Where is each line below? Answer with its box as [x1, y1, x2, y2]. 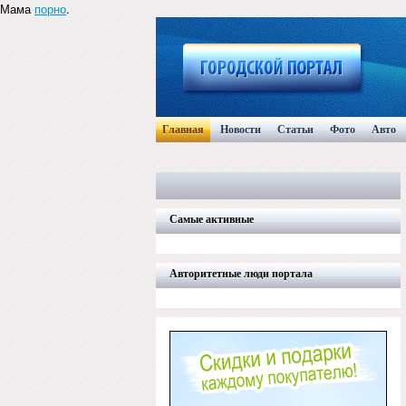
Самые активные [169, 213, 254, 226]
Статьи [277, 123, 314, 136]
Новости [220, 123, 261, 136]
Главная [162, 123, 204, 136]
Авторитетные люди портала [169, 267, 313, 280]
